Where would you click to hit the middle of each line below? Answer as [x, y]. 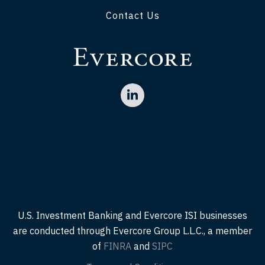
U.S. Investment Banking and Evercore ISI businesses [132, 216]
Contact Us [132, 15]
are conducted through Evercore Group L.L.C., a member [132, 231]
